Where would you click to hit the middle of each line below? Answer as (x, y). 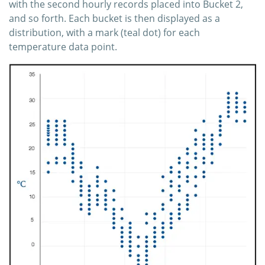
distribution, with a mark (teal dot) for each (104, 32)
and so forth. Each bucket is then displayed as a (114, 18)
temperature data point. (63, 46)
